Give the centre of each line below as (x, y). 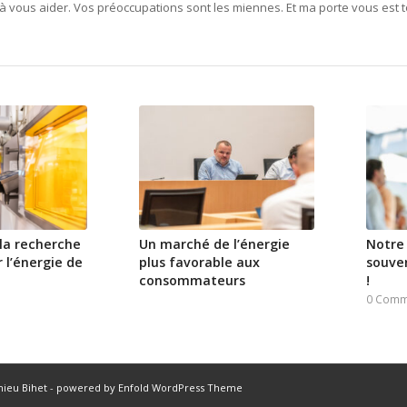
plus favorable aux (199, 263)
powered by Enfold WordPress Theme (149, 387)
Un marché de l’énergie (214, 244)
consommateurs (192, 281)
